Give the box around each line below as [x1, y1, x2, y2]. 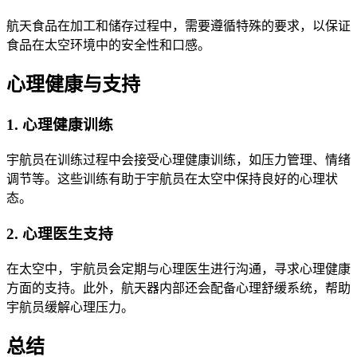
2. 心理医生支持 [6, 225, 113, 242]
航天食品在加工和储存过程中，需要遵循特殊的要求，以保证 [6, 18, 351, 33]
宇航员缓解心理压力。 [6, 300, 134, 314]
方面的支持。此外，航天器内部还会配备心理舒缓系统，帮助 [6, 280, 351, 295]
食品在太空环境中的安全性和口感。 [6, 37, 210, 52]
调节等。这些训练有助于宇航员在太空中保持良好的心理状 [6, 172, 338, 186]
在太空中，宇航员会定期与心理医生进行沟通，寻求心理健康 [6, 261, 351, 276]
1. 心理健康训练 [6, 116, 113, 134]
